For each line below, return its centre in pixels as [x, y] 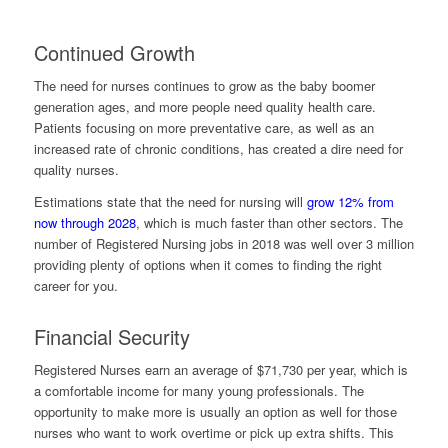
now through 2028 [84, 222]
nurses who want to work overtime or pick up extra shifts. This [213, 432]
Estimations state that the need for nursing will [170, 201]
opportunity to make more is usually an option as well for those [215, 411]
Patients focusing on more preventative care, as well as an [203, 127]
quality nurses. [76, 169]
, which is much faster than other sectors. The [269, 222]
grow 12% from [350, 201]
